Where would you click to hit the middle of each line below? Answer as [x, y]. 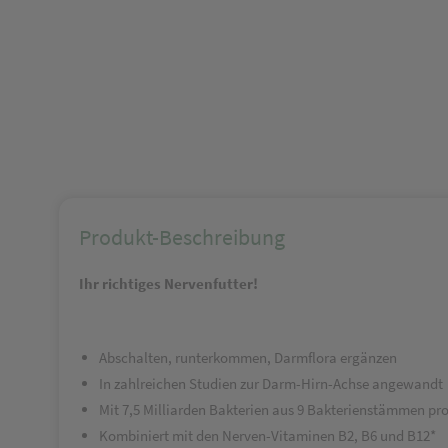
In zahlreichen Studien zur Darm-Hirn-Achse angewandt [271, 383]
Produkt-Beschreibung [182, 237]
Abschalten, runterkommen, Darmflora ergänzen [248, 357]
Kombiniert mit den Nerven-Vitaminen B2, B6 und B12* [267, 435]
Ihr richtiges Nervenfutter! [168, 283]
